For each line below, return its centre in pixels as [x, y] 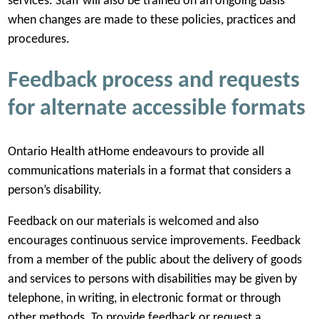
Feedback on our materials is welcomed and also [133, 222]
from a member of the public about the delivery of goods [155, 261]
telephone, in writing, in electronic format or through [144, 299]
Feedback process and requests [153, 82]
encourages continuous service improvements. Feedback [154, 241]
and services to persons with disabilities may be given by [152, 280]
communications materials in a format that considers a [149, 171]
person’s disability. [56, 190]
